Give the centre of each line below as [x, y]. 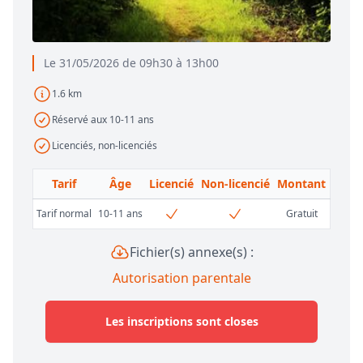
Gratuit [301, 214]
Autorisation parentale [181, 278]
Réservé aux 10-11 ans [103, 120]
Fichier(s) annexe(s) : [191, 252]
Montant [301, 184]
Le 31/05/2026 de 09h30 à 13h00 [131, 63]
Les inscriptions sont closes [181, 322]
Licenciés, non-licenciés [105, 146]
